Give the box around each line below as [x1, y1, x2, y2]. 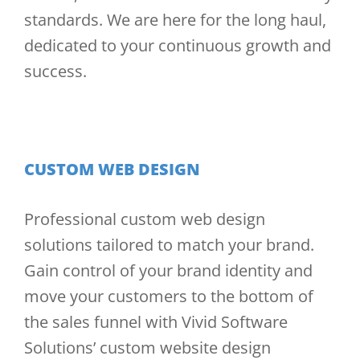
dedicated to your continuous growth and [24, 35, 331, 56]
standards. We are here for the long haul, [24, 9, 326, 31]
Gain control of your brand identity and [24, 260, 313, 281]
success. [24, 60, 87, 82]
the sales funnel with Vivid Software [24, 311, 288, 333]
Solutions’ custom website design [24, 337, 271, 358]
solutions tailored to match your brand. [24, 234, 314, 256]
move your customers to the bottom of [24, 285, 313, 307]
